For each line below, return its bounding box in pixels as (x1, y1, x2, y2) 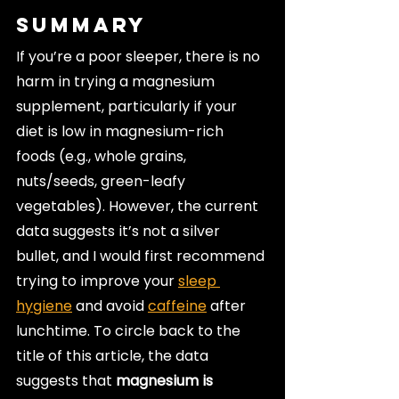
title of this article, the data (16, 345, 212, 366)
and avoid (72, 295, 148, 316)
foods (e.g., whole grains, (16, 145, 190, 167)
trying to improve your (16, 270, 178, 291)
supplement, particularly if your (16, 95, 240, 117)
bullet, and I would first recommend (16, 245, 268, 266)
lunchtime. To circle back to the (16, 320, 244, 341)
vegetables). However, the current (16, 195, 262, 216)
